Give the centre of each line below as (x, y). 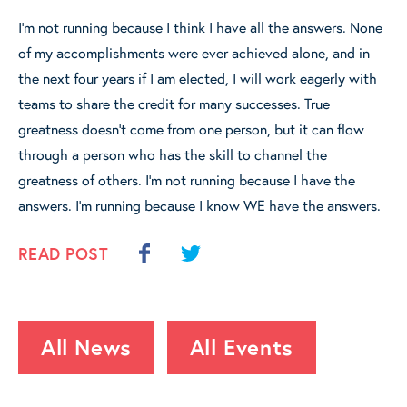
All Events (241, 347)
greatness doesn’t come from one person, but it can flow (191, 128)
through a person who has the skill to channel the (173, 154)
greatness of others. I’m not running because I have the (187, 179)
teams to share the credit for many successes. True (174, 103)
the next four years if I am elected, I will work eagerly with (198, 77)
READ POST (64, 253)
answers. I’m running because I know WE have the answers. (199, 204)
